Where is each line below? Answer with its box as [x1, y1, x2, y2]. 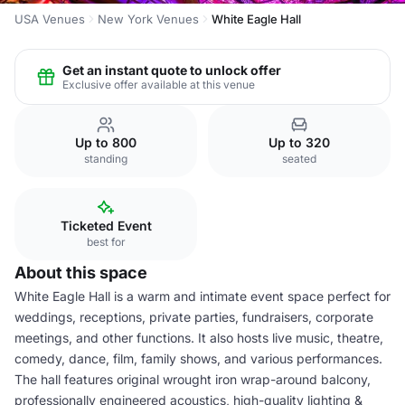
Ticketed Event [60, 218, 152, 233]
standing [84, 152, 127, 165]
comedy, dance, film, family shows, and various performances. [14, 351, 382, 366]
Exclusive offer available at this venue [62, 77, 255, 91]
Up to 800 [75, 135, 137, 150]
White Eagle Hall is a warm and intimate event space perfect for [14, 288, 391, 304]
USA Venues [14, 12, 85, 26]
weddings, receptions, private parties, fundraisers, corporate [14, 309, 373, 325]
